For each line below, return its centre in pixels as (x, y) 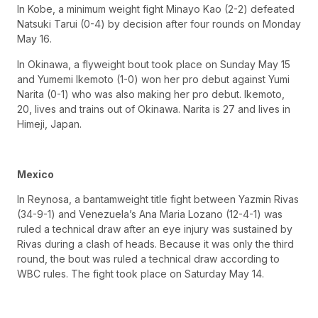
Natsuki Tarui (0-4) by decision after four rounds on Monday (159, 24)
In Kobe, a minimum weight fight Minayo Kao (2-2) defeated (156, 9)
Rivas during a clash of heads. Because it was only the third (155, 243)
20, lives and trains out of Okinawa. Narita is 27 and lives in (154, 109)
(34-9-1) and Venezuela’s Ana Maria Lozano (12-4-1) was (150, 214)
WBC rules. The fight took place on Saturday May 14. (141, 273)
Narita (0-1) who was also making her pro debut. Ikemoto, (151, 94)
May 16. (34, 39)
